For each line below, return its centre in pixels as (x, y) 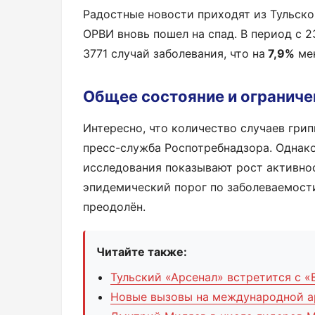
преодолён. (114, 206)
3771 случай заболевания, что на (174, 53)
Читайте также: (142, 251)
